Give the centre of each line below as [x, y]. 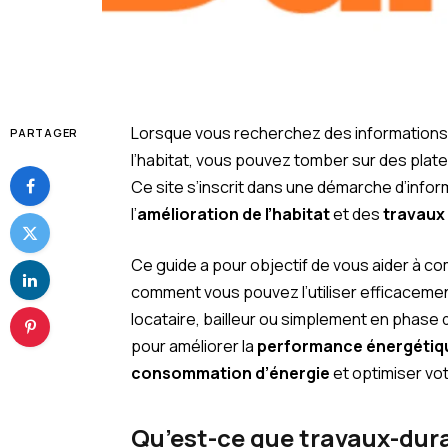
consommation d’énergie [231, 373]
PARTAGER [44, 132]
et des [357, 213]
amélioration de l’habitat [234, 213]
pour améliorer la [194, 346]
